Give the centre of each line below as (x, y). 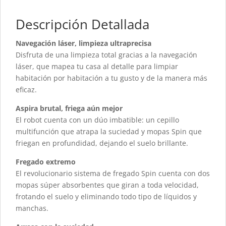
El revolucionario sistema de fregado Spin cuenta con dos (113, 173)
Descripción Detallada (82, 24)
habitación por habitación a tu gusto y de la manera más (111, 78)
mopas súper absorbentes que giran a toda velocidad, (107, 185)
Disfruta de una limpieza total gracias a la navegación (106, 54)
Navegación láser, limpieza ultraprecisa (83, 43)
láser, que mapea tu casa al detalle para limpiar (97, 66)
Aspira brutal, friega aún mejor (69, 108)
